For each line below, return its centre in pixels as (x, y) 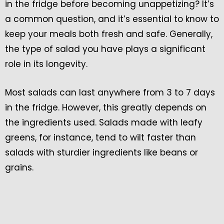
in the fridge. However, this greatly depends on (106, 108)
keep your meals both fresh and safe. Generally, (109, 34)
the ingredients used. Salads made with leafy (104, 123)
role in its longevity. (46, 64)
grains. (19, 168)
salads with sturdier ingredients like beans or (101, 153)
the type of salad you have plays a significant (105, 49)
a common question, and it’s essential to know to (112, 19)
